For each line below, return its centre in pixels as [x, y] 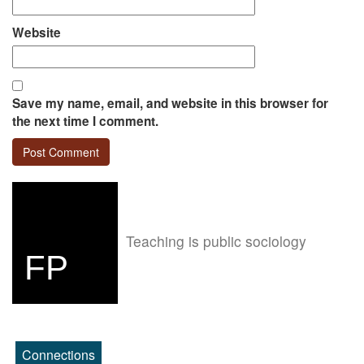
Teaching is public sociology [216, 241]
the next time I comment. [85, 121]
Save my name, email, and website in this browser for [170, 104]
